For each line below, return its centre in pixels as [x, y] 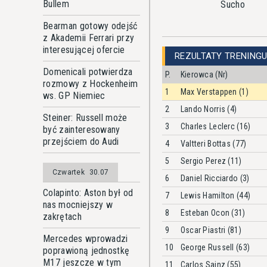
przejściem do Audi [81, 142]
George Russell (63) [215, 247]
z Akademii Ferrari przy [89, 38]
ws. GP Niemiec [74, 96]
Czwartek [69, 172]
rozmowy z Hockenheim [91, 84]
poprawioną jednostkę [86, 251]
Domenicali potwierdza [88, 72]
